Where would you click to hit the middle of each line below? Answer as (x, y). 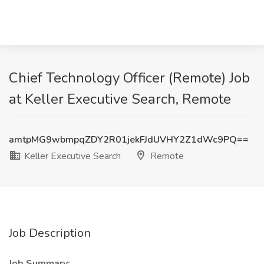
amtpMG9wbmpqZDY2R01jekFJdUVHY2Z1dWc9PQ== (129, 140)
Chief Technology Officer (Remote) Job (129, 78)
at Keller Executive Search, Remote (120, 99)
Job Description (50, 233)
